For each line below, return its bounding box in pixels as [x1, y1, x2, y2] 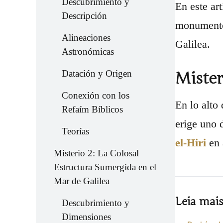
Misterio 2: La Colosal [54, 148, 139, 158]
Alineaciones [62, 32, 111, 43]
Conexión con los [62, 90, 129, 101]
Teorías [62, 126, 89, 136]
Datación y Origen [62, 68, 132, 79]
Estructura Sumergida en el [54, 162, 156, 172]
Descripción [62, 10, 107, 21]
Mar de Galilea [54, 176, 110, 186]
